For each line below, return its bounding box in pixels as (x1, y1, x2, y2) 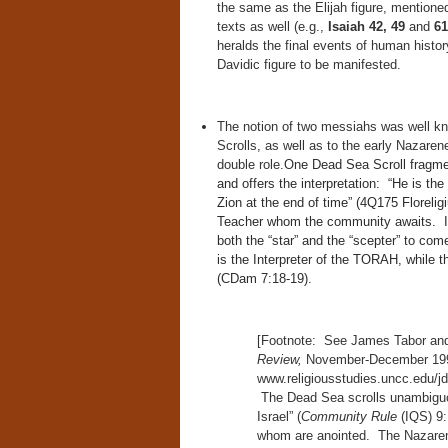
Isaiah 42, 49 (327, 19, 405, 34)
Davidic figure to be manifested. (216, 57, 401, 72)
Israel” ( (256, 409, 301, 424)
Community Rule (300, 409, 401, 424)
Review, (256, 352, 306, 367)
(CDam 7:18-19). (216, 271, 312, 286)
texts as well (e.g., (216, 19, 328, 34)
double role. (216, 157, 284, 172)
